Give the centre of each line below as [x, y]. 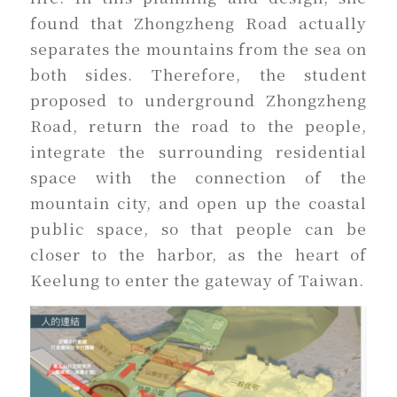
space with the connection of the [198, 177]
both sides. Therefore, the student [198, 74]
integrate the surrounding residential [198, 152]
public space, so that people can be [198, 229]
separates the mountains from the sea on [198, 49]
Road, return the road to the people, [198, 126]
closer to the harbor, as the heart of [198, 254]
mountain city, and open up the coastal [198, 203]
